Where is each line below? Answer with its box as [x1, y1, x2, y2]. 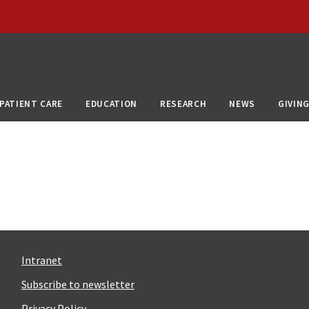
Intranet [21, 252, 62, 267]
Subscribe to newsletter [21, 277, 134, 291]
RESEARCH [160, 97, 207, 110]
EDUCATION [86, 97, 138, 110]
